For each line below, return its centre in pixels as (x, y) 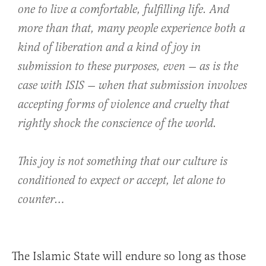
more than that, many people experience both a (132, 29)
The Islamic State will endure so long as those (129, 256)
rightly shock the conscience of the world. (117, 124)
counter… (41, 200)
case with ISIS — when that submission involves (132, 86)
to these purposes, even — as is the (156, 67)
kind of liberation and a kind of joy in (109, 48)
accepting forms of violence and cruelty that (123, 105)
